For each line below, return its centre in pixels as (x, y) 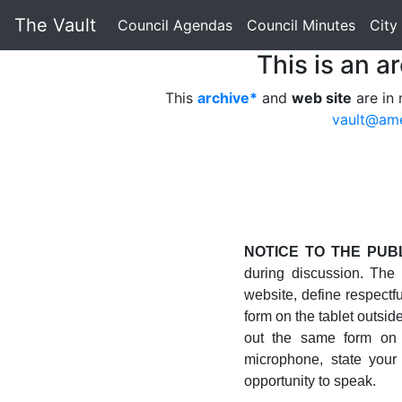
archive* (227, 98)
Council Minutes (301, 25)
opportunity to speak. (310, 381)
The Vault (55, 25)
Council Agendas (175, 25)
